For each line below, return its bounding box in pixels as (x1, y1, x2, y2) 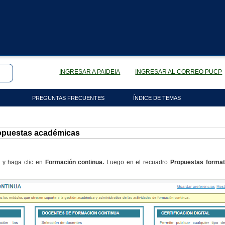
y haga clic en (2, 159, 45, 166)
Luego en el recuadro (104, 159, 170, 166)
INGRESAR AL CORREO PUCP (135, 68, 222, 75)
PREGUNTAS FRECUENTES (32, 95, 104, 101)
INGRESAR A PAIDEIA (59, 68, 121, 75)
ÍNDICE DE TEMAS (133, 95, 181, 101)
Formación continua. (45, 159, 104, 166)
